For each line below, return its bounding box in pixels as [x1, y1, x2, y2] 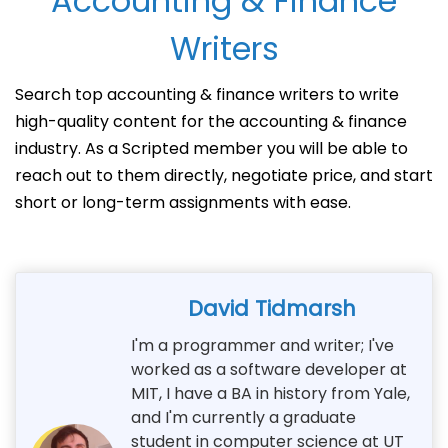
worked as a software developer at [131, 357, 407, 381]
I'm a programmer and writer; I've [131, 333, 394, 357]
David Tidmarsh [187, 293, 356, 323]
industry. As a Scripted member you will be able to [15, 136, 408, 160]
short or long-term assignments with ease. [15, 190, 351, 214]
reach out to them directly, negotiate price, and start [15, 163, 433, 187]
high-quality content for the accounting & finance [15, 109, 407, 133]
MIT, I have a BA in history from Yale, [131, 381, 410, 405]
